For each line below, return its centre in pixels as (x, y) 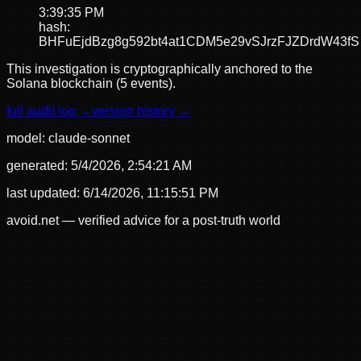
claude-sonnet (89, 139)
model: (27, 139)
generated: (39, 166)
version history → (141, 111)
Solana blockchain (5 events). (91, 84)
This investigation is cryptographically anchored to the (160, 69)
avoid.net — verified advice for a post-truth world (143, 221)
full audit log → (49, 111)
